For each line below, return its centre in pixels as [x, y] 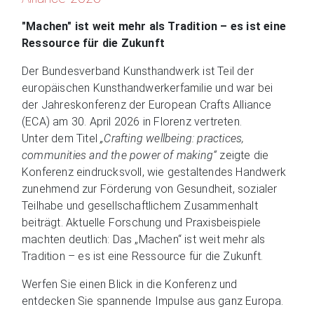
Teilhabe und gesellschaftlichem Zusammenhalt [140, 205]
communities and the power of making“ [121, 155]
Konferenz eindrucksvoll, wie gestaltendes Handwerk [154, 172]
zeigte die [244, 155]
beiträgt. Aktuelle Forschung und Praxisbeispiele [142, 222]
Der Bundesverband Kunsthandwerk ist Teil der [138, 71]
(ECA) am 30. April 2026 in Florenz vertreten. [134, 121]
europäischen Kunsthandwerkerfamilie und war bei [148, 88]
